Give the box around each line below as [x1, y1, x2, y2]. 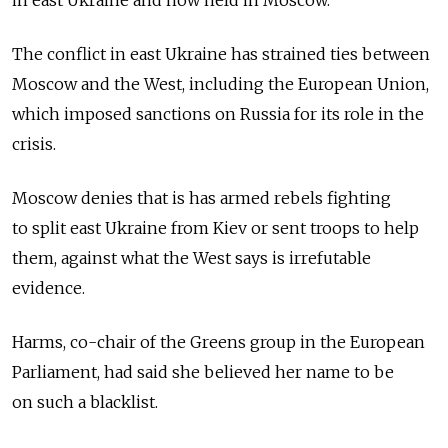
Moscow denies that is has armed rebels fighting [12, 188, 391, 209]
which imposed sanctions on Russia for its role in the [12, 104, 424, 125]
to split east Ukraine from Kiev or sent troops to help [12, 218, 419, 239]
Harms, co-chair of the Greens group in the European [12, 332, 425, 353]
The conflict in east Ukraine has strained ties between [12, 44, 430, 65]
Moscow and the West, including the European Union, [12, 74, 429, 95]
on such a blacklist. [12, 392, 158, 413]
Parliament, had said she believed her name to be [12, 362, 394, 383]
